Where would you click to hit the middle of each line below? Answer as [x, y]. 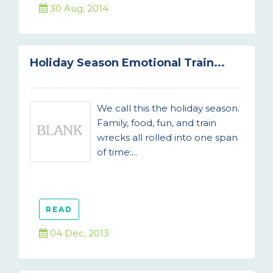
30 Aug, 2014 [78, 8]
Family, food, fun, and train [157, 123]
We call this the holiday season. [168, 108]
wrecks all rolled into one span [167, 137]
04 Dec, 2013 [78, 233]
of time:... [117, 152]
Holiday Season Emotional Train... [127, 63]
